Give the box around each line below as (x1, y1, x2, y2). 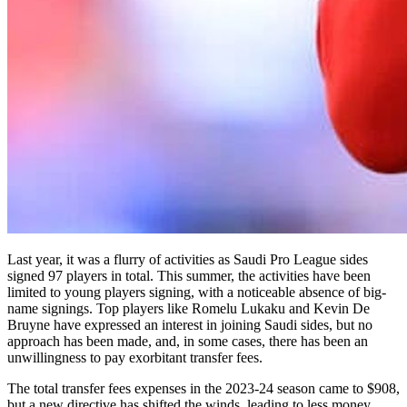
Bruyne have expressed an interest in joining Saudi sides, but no (7, 316, 372, 333)
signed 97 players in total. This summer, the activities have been (7, 267, 371, 283)
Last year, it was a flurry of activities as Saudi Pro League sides (7, 251, 368, 267)
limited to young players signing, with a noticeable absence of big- (7, 283, 386, 300)
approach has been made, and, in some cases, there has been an (7, 333, 368, 349)
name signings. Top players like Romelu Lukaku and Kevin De (7, 300, 370, 316)
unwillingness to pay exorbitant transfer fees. (7, 349, 266, 365)
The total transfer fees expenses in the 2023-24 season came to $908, (7, 380, 400, 396)
